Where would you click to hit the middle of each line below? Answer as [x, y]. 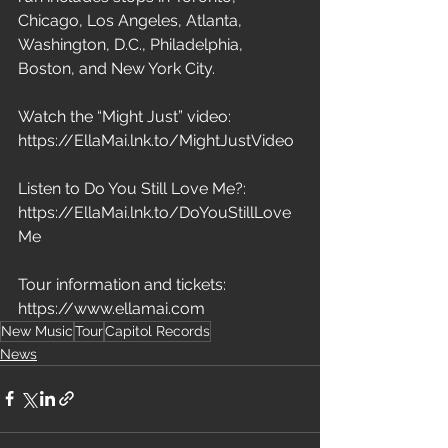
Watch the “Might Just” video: [126, 116]
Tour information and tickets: [124, 284]
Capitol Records [157, 330]
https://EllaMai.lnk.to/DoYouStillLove [154, 212]
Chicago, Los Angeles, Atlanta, [132, 20]
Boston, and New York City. [116, 68]
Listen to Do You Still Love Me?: [134, 188]
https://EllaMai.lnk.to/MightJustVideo [156, 140]
